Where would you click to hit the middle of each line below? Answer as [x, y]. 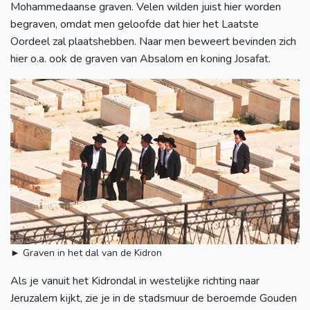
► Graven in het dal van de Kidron [86, 253]
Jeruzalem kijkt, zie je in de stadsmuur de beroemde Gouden [154, 299]
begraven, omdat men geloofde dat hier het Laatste [135, 24]
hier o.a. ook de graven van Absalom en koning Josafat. [140, 58]
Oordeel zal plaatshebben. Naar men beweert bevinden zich [153, 41]
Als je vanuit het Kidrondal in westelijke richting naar [135, 281]
